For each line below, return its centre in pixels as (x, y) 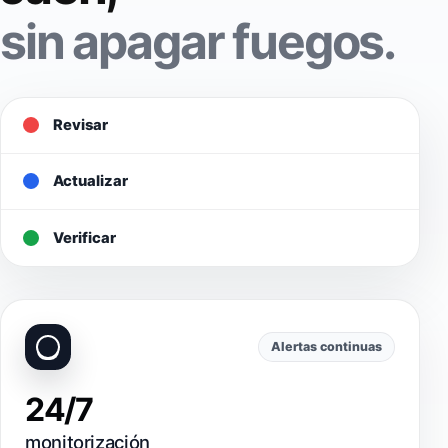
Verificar (84, 237)
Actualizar (90, 181)
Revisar (80, 125)
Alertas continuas (326, 346)
